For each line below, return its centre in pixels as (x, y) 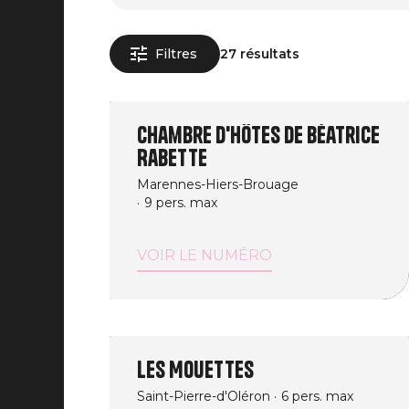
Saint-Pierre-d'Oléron (204, 396)
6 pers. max (317, 396)
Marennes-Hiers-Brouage (218, 184)
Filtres (176, 53)
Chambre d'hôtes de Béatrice (258, 135)
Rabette (172, 158)
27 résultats (260, 53)
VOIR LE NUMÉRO (204, 255)
